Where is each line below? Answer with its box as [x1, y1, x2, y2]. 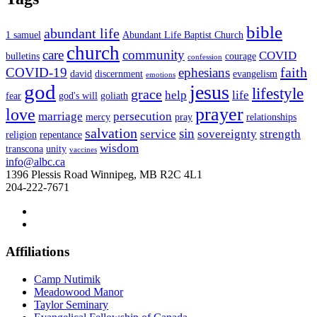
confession [188, 53, 222, 62]
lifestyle [252, 85, 304, 103]
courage [225, 50, 256, 62]
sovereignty [197, 127, 257, 142]
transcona [6, 143, 43, 155]
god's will [59, 90, 98, 102]
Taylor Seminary [34, 298, 108, 311]
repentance [40, 129, 82, 141]
